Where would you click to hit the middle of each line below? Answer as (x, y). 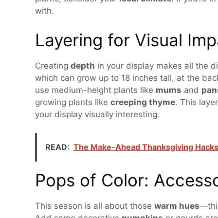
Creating (53, 65)
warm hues (177, 206)
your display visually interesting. (97, 114)
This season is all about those (95, 206)
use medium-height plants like (95, 90)
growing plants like (73, 102)
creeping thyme (143, 102)
